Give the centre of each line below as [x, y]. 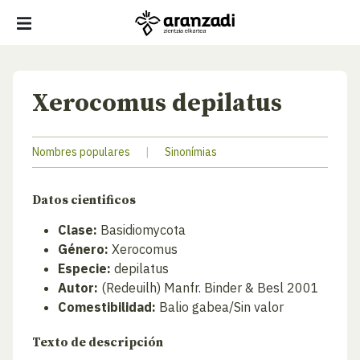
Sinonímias [191, 152]
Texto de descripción [98, 343]
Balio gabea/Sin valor [220, 307]
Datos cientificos [84, 200]
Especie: [84, 268]
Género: [83, 249]
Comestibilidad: [107, 307]
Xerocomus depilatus [157, 104]
